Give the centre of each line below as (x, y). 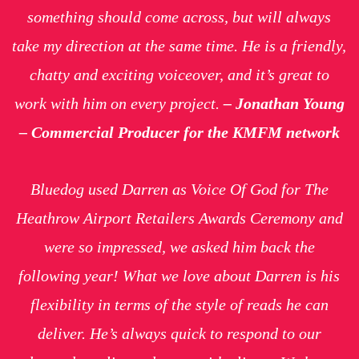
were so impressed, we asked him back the (179, 246)
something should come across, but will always (179, 16)
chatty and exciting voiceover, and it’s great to (179, 74)
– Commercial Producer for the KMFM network (179, 132)
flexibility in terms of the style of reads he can (179, 304)
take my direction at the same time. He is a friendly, (179, 45)
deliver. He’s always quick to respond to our (179, 333)
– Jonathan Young (284, 103)
